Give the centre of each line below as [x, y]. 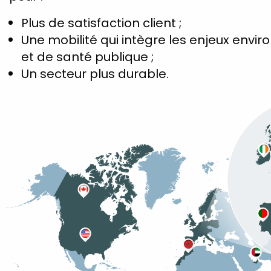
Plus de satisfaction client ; [101, 23]
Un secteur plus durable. [95, 73]
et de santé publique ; [87, 57]
